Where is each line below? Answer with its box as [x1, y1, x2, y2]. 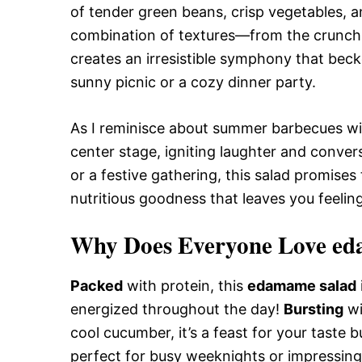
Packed [70, 276, 123, 294]
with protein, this [123, 276, 247, 294]
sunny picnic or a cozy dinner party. [70, 73, 316, 90]
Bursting [284, 300, 343, 318]
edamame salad [247, 276, 356, 294]
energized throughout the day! [70, 300, 284, 318]
